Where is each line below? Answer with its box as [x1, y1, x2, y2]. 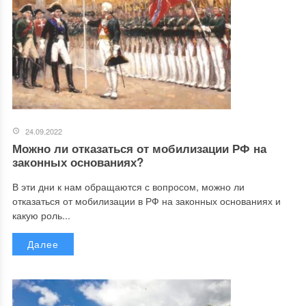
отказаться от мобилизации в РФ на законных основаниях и [12, 194, 281, 208]
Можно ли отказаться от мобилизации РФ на [12, 140, 266, 157]
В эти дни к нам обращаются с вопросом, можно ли [12, 180, 245, 194]
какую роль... [12, 208, 70, 223]
